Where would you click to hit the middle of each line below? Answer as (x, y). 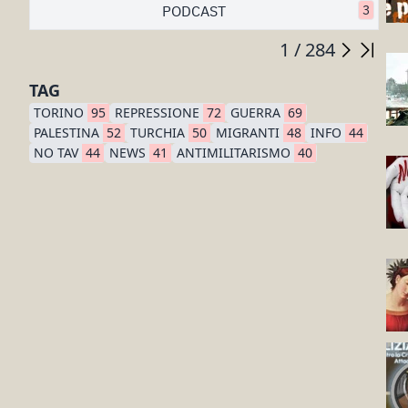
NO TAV (56, 153)
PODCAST (194, 11)
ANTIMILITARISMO (234, 153)
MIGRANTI (248, 133)
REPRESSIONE (157, 112)
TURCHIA (158, 133)
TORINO (59, 112)
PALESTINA (66, 133)
